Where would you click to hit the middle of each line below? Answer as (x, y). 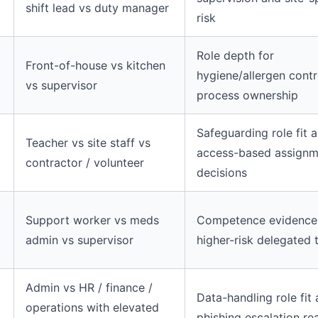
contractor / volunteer (85, 163)
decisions (222, 172)
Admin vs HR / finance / (89, 287)
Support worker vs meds (92, 220)
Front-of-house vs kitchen (95, 65)
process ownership (247, 95)
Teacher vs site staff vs (88, 143)
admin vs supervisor (79, 240)
